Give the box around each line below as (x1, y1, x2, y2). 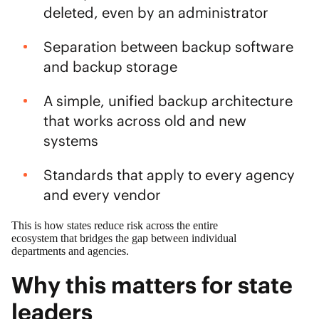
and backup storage (43, 57, 181, 75)
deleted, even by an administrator (43, 3, 272, 21)
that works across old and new (43, 111, 246, 130)
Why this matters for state (11, 270, 293, 300)
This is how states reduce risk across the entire (11, 219, 218, 231)
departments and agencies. (11, 244, 132, 257)
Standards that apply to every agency (43, 165, 295, 184)
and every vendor (43, 185, 164, 204)
